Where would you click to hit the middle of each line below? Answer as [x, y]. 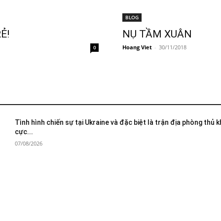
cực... [24, 131]
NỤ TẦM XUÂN [157, 34]
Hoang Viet [137, 47]
